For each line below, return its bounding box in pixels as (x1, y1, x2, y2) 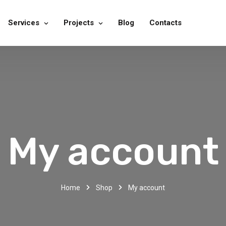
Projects (64, 18, 94, 27)
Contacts (149, 18, 182, 27)
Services (8, 18, 39, 27)
